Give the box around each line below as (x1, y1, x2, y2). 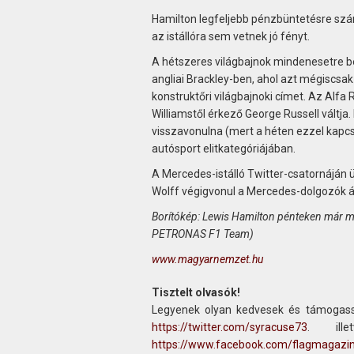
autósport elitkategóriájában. (151, 141, 296, 155)
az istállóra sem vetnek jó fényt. (151, 29, 310, 43)
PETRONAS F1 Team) (151, 227, 254, 240)
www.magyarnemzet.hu (151, 252, 263, 265)
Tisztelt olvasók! (151, 285, 240, 299)
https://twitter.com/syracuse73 (151, 320, 307, 333)
